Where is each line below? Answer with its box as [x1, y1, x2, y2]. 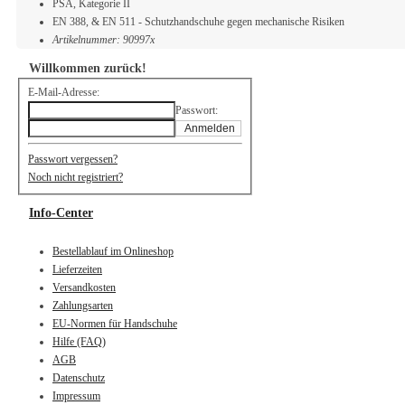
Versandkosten [52, 280, 116, 294]
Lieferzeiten [52, 262, 102, 276]
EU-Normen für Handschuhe [52, 316, 177, 330]
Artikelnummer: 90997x [52, 33, 155, 46]
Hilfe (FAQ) [52, 334, 106, 348]
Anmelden [182, 122, 235, 136]
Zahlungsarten [52, 298, 113, 312]
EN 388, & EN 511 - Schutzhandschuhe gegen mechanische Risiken [52, 14, 344, 28]
